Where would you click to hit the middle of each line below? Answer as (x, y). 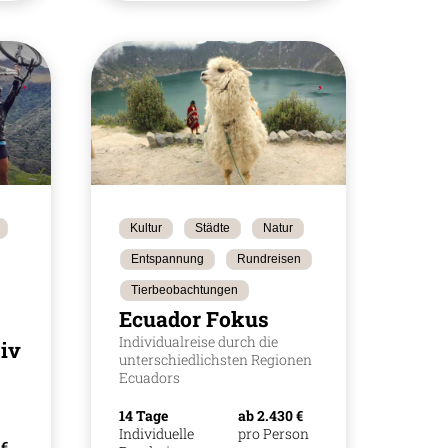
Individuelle (156, 433)
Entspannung (167, 258)
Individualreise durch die (198, 341)
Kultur (145, 227)
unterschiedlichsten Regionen (215, 359)
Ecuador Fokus (193, 318)
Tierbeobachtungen (184, 289)
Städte (212, 227)
